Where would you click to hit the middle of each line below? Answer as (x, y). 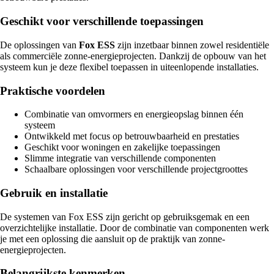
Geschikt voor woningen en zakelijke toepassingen (122, 147)
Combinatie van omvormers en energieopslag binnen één (134, 114)
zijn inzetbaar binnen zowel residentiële (192, 45)
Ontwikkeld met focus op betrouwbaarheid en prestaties (132, 136)
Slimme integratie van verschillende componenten (120, 158)
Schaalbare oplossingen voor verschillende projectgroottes (136, 169)
